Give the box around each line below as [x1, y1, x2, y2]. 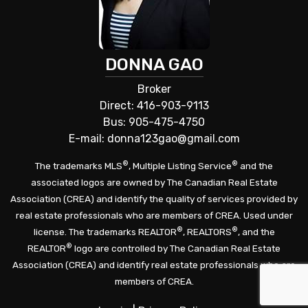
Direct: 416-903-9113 [99, 99, 209, 113]
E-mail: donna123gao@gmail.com [68, 132, 240, 146]
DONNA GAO [104, 54, 203, 75]
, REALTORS [182, 225, 232, 237]
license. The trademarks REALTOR [33, 225, 177, 237]
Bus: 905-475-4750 [103, 115, 205, 129]
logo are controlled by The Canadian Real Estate [72, 242, 280, 254]
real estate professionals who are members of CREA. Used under [15, 209, 293, 221]
